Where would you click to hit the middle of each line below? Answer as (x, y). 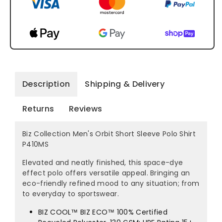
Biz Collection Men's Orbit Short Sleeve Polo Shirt (109, 134)
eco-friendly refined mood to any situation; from (111, 184)
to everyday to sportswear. (71, 194)
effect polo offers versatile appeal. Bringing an (106, 173)
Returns (38, 109)
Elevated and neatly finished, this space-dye (103, 163)
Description (46, 84)
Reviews (86, 109)
